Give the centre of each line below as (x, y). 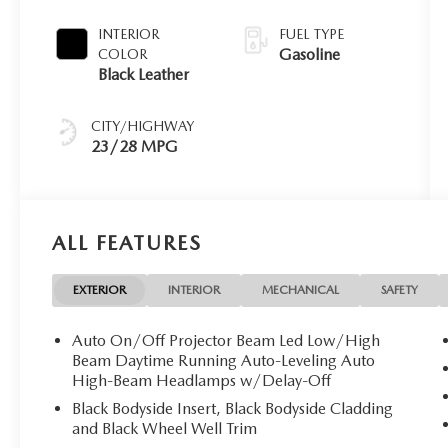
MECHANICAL (301, 289)
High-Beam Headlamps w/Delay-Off (202, 381)
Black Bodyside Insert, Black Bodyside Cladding (233, 409)
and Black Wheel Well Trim (165, 429)
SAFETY (400, 289)
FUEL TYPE (311, 33)
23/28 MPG (135, 146)
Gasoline (309, 54)
